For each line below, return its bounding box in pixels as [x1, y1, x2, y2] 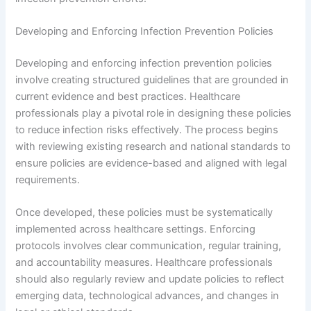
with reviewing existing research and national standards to [15, 140, 292, 153]
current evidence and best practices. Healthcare [15, 90, 241, 103]
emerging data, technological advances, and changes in [15, 289, 280, 303]
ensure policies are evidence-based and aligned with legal [15, 156, 287, 169]
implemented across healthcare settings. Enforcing [15, 223, 256, 236]
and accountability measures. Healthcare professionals [15, 256, 274, 269]
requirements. [15, 173, 81, 186]
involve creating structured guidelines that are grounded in [15, 73, 289, 86]
